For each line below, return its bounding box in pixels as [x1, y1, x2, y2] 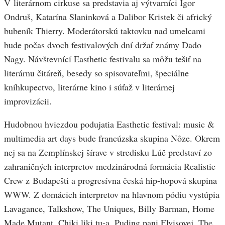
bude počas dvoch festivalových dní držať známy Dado [4, 39, 201, 51]
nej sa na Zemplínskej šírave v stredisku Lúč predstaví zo [4, 146, 212, 159]
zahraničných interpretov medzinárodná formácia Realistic [4, 160, 215, 173]
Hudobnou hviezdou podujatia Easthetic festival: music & [4, 118, 214, 131]
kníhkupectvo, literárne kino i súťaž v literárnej [4, 81, 175, 93]
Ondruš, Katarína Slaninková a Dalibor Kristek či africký [4, 11, 212, 23]
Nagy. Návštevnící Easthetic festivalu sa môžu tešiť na [4, 53, 201, 65]
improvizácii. [4, 95, 52, 107]
